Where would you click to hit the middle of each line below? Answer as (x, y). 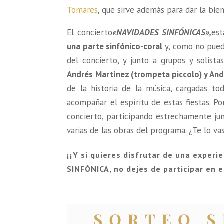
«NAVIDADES (136, 32)
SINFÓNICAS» (184, 32)
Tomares (83, 10)
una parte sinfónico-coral (115, 46)
